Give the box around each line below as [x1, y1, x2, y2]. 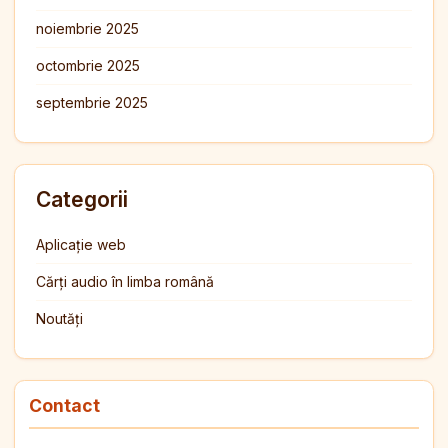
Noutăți [36, 309, 83, 327]
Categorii [36, 186, 128, 212]
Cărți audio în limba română [36, 272, 214, 290]
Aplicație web [36, 235, 126, 253]
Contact [29, 394, 100, 416]
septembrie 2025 [36, 93, 148, 111]
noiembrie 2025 [36, 19, 139, 37]
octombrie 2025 [36, 56, 140, 74]
